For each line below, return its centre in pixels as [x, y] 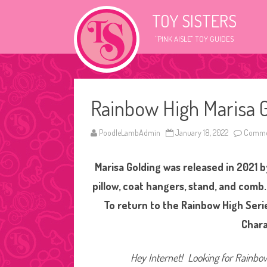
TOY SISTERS [194, 21]
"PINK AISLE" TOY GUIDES [194, 39]
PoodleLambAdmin [130, 133]
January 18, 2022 [202, 133]
